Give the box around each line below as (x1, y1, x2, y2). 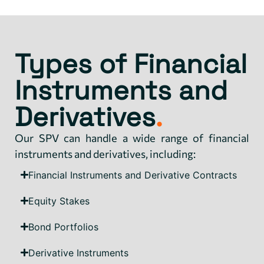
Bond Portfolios (28, 220, 99, 233)
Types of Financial (15, 47, 247, 81)
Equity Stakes (28, 194, 90, 207)
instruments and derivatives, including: (15, 147, 196, 160)
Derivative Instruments (28, 246, 129, 259)
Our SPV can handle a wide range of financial (15, 131, 249, 144)
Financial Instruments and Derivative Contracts (28, 169, 237, 181)
